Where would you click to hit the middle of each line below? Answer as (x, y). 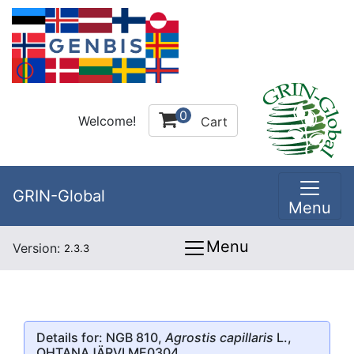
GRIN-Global (59, 196)
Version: (38, 248)
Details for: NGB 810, (101, 337)
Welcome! (107, 121)
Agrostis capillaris (219, 337)
